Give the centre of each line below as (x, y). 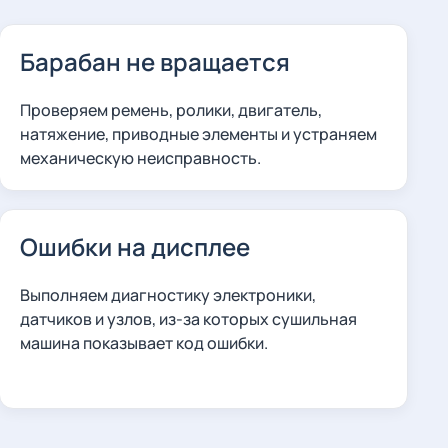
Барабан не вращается (154, 61)
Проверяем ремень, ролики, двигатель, (170, 110)
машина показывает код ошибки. (143, 343)
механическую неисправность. (140, 158)
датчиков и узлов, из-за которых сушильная (188, 319)
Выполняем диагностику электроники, (167, 295)
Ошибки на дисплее (134, 246)
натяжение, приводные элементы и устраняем (198, 134)
